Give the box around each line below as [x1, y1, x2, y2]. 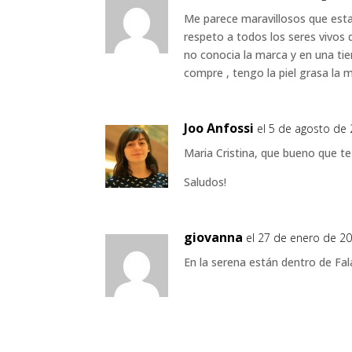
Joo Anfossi [184, 119, 255, 137]
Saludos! [184, 174, 227, 189]
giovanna [184, 229, 244, 246]
